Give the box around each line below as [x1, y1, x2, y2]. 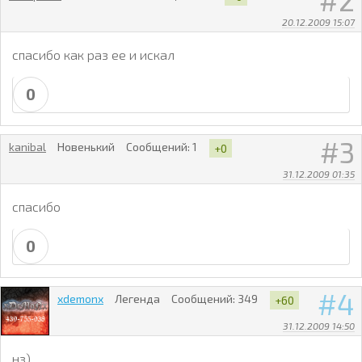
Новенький [57, 140, 116, 154]
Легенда [115, 291, 161, 305]
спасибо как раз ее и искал [12, 47, 175, 63]
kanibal [9, 140, 46, 154]
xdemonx [57, 291, 103, 305]
